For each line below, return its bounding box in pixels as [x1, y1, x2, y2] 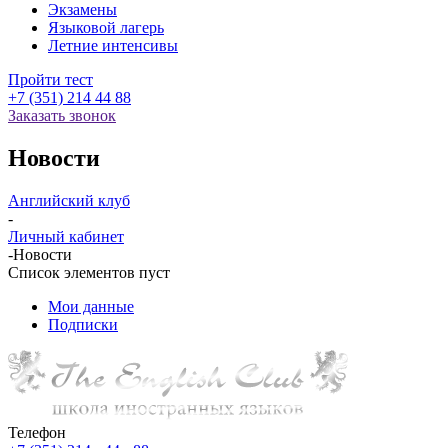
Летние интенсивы [48, 37, 178, 54]
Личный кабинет [8, 227, 124, 245]
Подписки [48, 315, 118, 333]
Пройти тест [8, 71, 93, 88]
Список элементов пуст [8, 263, 170, 281]
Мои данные [48, 297, 134, 315]
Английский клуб [8, 191, 130, 209]
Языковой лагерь [48, 19, 164, 36]
